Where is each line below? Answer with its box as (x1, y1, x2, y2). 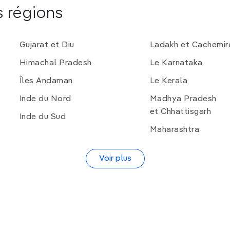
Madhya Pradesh (149, 95, 217, 104)
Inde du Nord (19, 95, 71, 104)
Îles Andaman (19, 77, 73, 86)
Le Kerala (149, 77, 187, 86)
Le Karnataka (149, 59, 203, 68)
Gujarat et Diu (19, 41, 74, 50)
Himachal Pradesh (19, 59, 92, 68)
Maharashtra (149, 126, 199, 135)
